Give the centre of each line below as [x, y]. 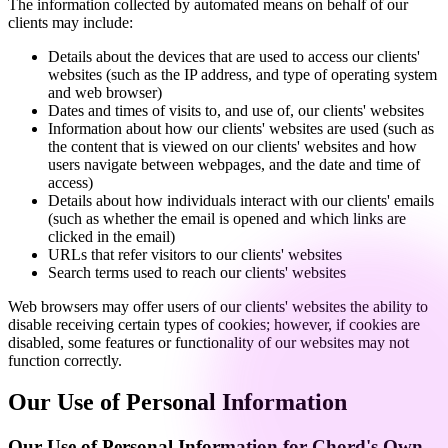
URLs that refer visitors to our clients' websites [195, 254]
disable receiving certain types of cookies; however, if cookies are [214, 324]
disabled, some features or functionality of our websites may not [208, 342]
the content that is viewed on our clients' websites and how [232, 146]
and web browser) [105, 92]
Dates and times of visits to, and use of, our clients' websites [236, 110]
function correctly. [65, 360]
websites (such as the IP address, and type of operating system [242, 74]
